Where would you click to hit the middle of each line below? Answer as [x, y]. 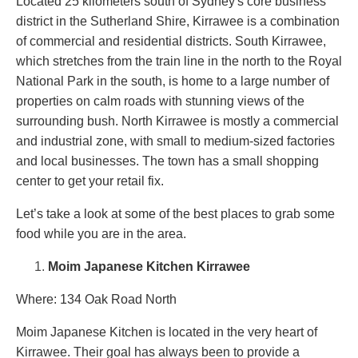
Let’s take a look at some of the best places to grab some [175, 214]
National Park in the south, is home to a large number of [173, 82]
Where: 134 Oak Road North [96, 300]
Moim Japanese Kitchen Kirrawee [149, 267]
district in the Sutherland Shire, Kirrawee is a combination [178, 22]
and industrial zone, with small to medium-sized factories [175, 141]
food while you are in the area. [101, 234]
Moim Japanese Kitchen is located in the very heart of [167, 332]
